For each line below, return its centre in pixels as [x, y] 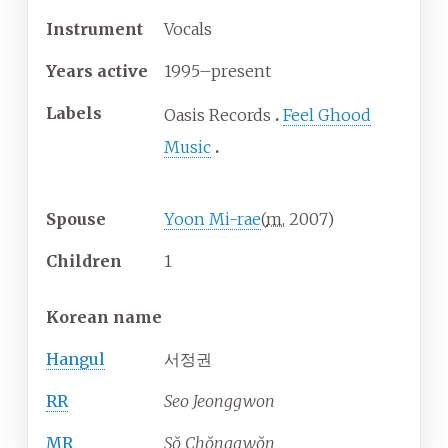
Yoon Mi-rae [212, 219]
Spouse [76, 219]
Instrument [94, 29]
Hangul [75, 359]
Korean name [104, 317]
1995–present [217, 71]
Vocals [188, 29]
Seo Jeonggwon [219, 401]
